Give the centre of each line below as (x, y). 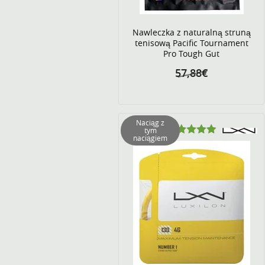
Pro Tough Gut (192, 54)
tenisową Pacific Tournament (191, 43)
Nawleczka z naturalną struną (191, 32)
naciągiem (150, 138)
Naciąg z (150, 122)
